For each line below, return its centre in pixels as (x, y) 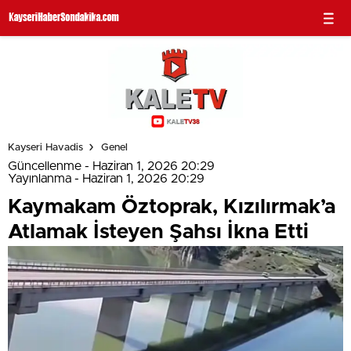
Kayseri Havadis (45, 147)
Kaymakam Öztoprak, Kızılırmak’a (172, 207)
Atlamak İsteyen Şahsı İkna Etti (158, 232)
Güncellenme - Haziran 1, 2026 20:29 (111, 166)
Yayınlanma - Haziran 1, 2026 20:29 (106, 179)
